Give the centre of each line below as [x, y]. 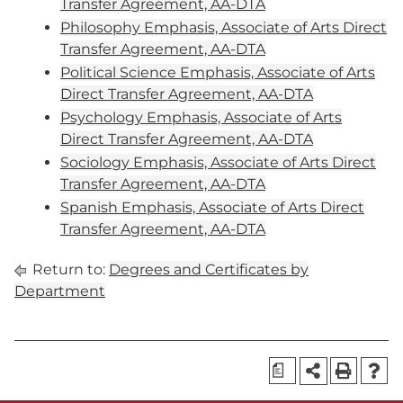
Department [60, 291]
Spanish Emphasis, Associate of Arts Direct [212, 207]
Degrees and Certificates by [209, 269]
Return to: [69, 269]
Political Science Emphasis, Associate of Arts [218, 72]
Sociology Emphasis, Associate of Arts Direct [218, 162]
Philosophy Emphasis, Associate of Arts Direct [224, 27]
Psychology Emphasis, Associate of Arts [201, 117]
